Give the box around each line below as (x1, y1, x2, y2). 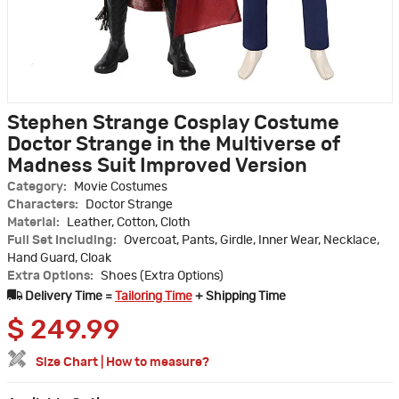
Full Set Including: (7, 234, 119, 248)
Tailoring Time (115, 290, 192, 304)
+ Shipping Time (192, 290, 286, 304)
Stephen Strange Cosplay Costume (7, 113, 339, 134)
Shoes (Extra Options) (101, 270, 224, 283)
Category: (7, 181, 69, 194)
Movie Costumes (74, 181, 167, 194)
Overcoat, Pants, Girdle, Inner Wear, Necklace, (124, 234, 379, 248)
